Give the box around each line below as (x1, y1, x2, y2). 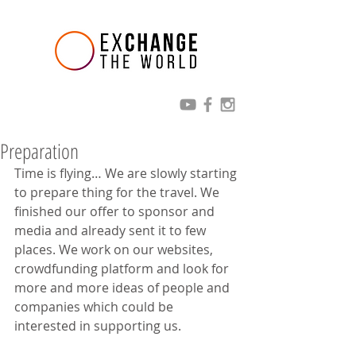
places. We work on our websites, (14, 241, 216, 258)
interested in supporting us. (14, 317, 181, 335)
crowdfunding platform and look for (14, 260, 232, 277)
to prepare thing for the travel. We (14, 184, 222, 201)
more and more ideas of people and (14, 279, 233, 296)
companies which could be (14, 298, 176, 315)
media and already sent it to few (14, 222, 209, 239)
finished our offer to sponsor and (14, 203, 218, 220)
